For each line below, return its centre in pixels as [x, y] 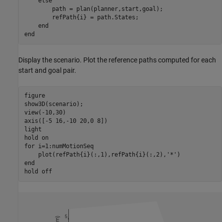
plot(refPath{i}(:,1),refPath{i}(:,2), [95, 155]
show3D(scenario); [54, 104]
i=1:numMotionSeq [64, 146]
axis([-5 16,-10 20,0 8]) [66, 121]
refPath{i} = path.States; [81, 18]
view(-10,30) [45, 113]
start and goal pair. [47, 70]
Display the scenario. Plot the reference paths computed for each [117, 60]
